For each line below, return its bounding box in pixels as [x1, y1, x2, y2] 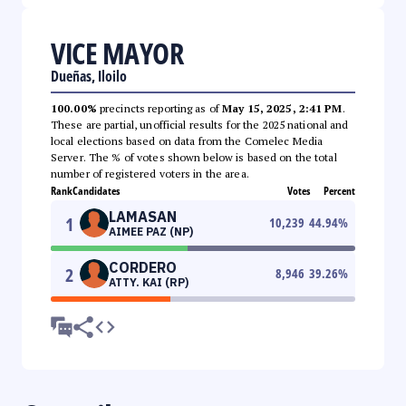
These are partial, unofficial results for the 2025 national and [51, 117, 349, 131]
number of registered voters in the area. [51, 166, 249, 180]
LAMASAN [109, 207, 177, 226]
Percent [324, 182, 355, 198]
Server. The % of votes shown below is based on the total [51, 150, 337, 164]
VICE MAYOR [51, 33, 183, 72]
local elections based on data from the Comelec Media [51, 133, 324, 148]
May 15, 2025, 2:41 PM [222, 101, 343, 115]
